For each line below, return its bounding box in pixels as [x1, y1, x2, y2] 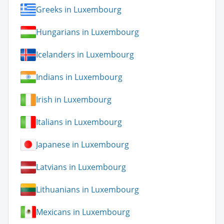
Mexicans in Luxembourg [36, 206, 130, 218]
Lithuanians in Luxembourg [36, 184, 139, 195]
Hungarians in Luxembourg [36, 26, 139, 38]
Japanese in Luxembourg [36, 139, 129, 150]
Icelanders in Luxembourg [36, 49, 134, 60]
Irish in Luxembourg [36, 94, 111, 105]
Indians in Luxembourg [36, 71, 122, 83]
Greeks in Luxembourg [36, 4, 121, 15]
